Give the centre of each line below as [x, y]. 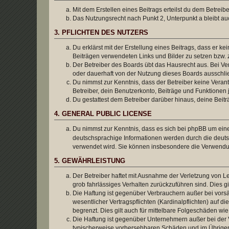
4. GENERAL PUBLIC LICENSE [103, 114]
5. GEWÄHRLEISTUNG [90, 161]
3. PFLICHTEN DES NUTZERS [101, 32]
